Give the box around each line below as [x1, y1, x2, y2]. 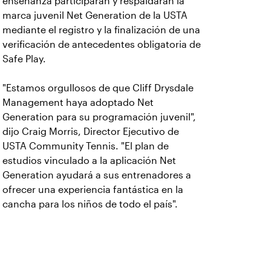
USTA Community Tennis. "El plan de [2, 141, 169, 151]
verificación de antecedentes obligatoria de [2, 39, 201, 50]
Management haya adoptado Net [2, 97, 154, 108]
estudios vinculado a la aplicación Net [2, 155, 176, 166]
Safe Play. [2, 54, 46, 64]
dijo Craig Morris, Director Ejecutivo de [2, 126, 179, 137]
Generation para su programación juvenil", [2, 112, 196, 122]
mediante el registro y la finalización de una [2, 25, 200, 35]
